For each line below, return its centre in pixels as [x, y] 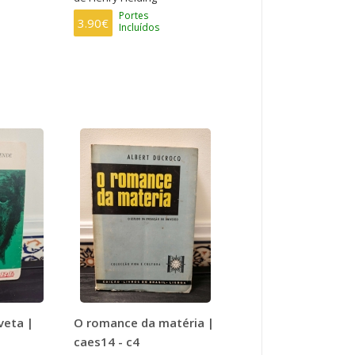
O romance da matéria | [144, 322]
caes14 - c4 [107, 341]
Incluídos [139, 27]
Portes [134, 15]
